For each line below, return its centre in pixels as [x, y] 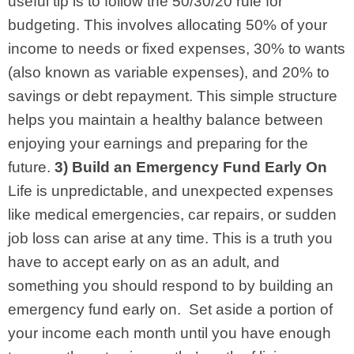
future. [29, 167]
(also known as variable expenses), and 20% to [169, 72]
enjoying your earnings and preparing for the [158, 143]
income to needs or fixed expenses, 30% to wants [177, 48]
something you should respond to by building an [171, 285]
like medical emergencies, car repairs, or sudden [172, 214]
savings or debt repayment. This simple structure [173, 96]
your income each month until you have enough [169, 333]
